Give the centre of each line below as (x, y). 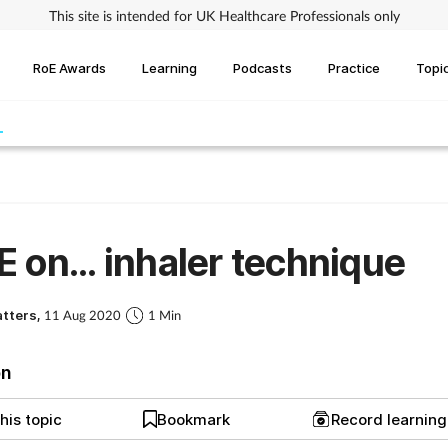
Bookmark (194, 419)
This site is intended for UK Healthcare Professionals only (224, 15)
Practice (354, 67)
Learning (169, 67)
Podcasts (262, 67)
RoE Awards (69, 67)
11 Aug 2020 (82, 315)
